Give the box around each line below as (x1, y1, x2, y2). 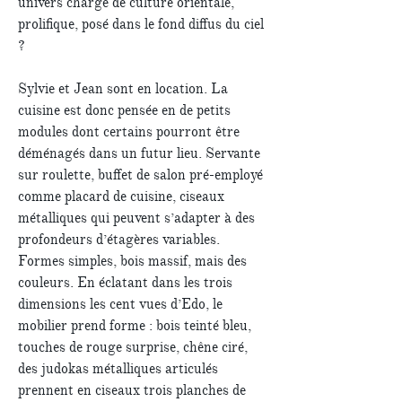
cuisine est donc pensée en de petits (18, 101, 231, 119)
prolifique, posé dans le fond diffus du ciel (18, 15, 264, 33)
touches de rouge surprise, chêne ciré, (18, 338, 248, 356)
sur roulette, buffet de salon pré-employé (18, 166, 263, 184)
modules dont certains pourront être (18, 123, 240, 141)
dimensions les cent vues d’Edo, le (18, 295, 223, 313)
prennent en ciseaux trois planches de (18, 381, 246, 399)
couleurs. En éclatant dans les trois (18, 274, 232, 292)
